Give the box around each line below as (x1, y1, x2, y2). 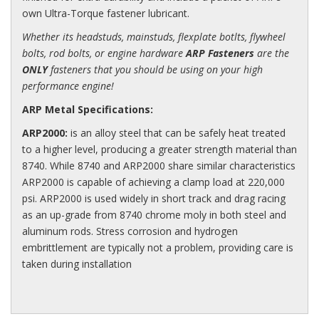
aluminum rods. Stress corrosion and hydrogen (22, 224, 238, 238)
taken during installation (22, 256, 132, 271)
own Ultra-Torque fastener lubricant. (22, 6, 189, 20)
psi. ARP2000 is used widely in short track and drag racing (22, 191, 286, 205)
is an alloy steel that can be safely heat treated (68, 125, 286, 140)
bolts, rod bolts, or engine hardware (22, 46, 186, 60)
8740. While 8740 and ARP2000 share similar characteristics (22, 158, 296, 172)
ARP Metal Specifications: (22, 102, 153, 116)
